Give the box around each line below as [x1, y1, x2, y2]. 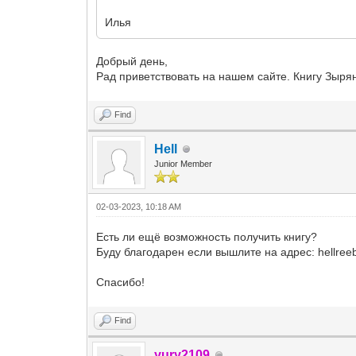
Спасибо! [96, 276, 145, 288]
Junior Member [154, 159, 213, 168]
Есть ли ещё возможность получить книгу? [96, 230, 318, 243]
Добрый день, [96, 55, 168, 68]
